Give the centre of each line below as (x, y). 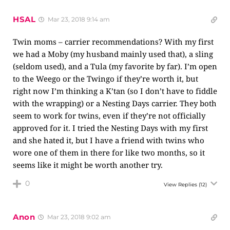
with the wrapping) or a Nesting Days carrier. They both (115, 103)
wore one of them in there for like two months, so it (109, 152)
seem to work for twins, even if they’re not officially (109, 116)
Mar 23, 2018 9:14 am (78, 19)
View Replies (180, 185)
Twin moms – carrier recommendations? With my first (113, 42)
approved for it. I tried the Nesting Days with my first (110, 128)
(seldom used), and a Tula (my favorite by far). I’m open (115, 66)
